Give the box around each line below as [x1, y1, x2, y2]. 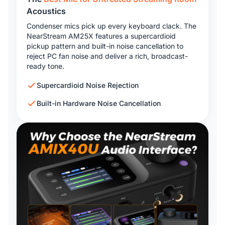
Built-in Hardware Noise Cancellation [37, 98, 161, 107]
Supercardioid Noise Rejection [37, 80, 139, 89]
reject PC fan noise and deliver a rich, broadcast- [27, 51, 188, 60]
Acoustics [27, 6, 66, 16]
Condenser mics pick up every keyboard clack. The [27, 21, 196, 30]
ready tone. [27, 61, 64, 70]
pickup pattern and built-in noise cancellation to [27, 41, 183, 50]
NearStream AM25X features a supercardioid [27, 31, 176, 40]
